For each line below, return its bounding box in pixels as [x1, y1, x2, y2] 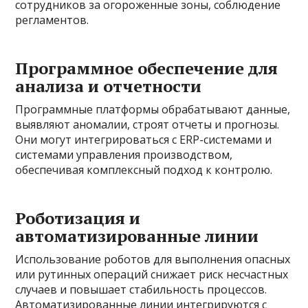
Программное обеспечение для [15, 56, 278, 79]
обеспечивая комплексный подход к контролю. [15, 162, 273, 177]
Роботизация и [15, 206, 141, 229]
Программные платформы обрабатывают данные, [15, 101, 291, 117]
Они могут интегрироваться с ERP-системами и [15, 131, 272, 147]
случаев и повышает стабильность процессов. [15, 281, 267, 297]
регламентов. [15, 12, 89, 27]
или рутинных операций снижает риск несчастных [15, 266, 289, 282]
